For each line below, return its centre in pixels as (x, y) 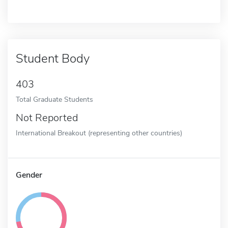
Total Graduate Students (54, 99)
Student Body (53, 58)
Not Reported (47, 118)
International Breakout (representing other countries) (99, 133)
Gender (29, 175)
